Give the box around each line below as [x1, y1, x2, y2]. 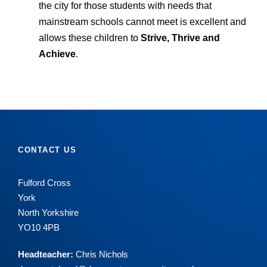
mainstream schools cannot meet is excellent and [39, 17, 246, 27]
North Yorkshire [18, 207, 79, 218]
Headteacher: [18, 249, 73, 260]
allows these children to [39, 33, 141, 44]
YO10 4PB [18, 222, 60, 233]
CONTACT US [18, 145, 76, 155]
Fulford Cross [18, 178, 71, 188]
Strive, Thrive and [141, 33, 220, 44]
